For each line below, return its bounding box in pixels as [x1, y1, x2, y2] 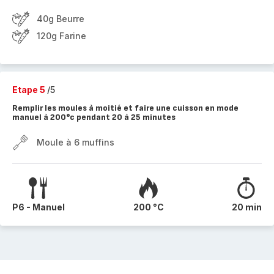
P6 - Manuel [12, 202, 65, 212]
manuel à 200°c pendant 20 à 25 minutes [12, 112, 176, 122]
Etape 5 [12, 84, 47, 95]
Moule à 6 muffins [37, 137, 114, 147]
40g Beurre [37, 13, 84, 24]
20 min [232, 202, 262, 212]
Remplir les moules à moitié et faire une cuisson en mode [12, 103, 239, 113]
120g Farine [37, 31, 86, 41]
